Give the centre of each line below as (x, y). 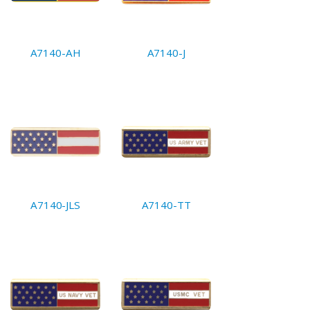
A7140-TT (166, 205)
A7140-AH (55, 53)
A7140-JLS (55, 205)
